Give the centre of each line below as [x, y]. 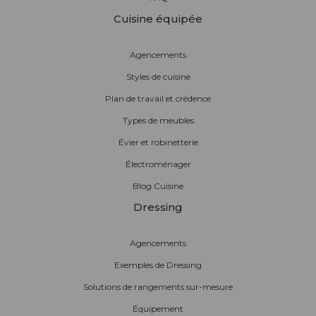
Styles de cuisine [158, 77]
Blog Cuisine [158, 186]
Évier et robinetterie [158, 142]
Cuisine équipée [158, 19]
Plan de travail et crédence [158, 99]
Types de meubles [158, 121]
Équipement [158, 309]
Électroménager [158, 164]
